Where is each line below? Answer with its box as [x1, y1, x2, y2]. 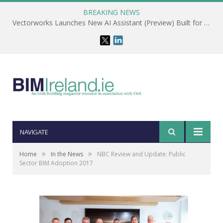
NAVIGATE [20, 127, 48, 136]
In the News [51, 150, 83, 158]
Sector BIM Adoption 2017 [19, 159, 93, 167]
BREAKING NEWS [83, 7, 140, 17]
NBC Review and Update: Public [97, 150, 186, 158]
